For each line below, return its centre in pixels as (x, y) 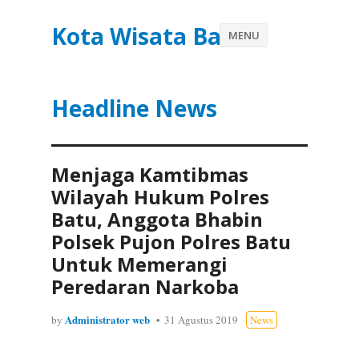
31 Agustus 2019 (201, 320)
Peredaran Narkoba (145, 286)
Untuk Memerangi (139, 264)
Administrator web (107, 319)
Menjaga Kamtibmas (150, 174)
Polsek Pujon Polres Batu (171, 242)
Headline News (134, 108)
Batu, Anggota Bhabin (157, 219)
